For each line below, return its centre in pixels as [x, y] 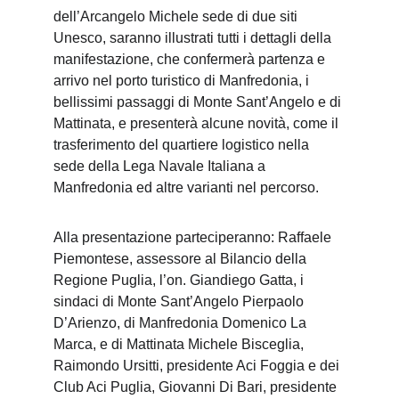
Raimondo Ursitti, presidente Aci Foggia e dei [198, 366]
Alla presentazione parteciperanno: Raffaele [194, 237]
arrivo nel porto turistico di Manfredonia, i [183, 81]
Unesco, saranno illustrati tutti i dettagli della [194, 38]
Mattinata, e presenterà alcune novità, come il [198, 123]
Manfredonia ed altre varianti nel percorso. [186, 187]
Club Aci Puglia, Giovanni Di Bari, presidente [197, 387]
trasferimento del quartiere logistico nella [183, 145]
